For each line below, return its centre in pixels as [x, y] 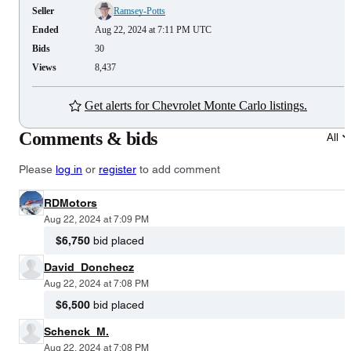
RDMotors [71, 203]
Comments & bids [88, 138]
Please [37, 169]
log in [69, 169]
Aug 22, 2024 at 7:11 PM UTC [153, 29]
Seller [43, 11]
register [118, 169]
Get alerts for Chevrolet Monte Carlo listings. [196, 105]
